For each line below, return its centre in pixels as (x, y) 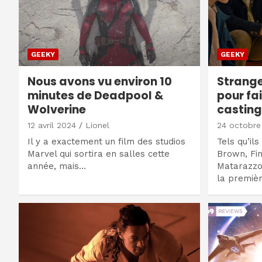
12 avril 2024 (52, 125)
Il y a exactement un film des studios (106, 142)
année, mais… (57, 166)
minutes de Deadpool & (96, 96)
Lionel (97, 125)
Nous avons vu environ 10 (100, 82)
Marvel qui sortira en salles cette (99, 154)
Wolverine (57, 110)
